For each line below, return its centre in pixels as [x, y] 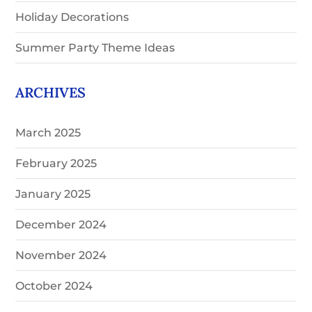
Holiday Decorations [72, 17]
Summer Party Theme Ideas [95, 47]
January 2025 [53, 194]
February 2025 [56, 163]
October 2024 [54, 286]
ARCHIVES [51, 92]
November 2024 [61, 255]
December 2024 [61, 224]
